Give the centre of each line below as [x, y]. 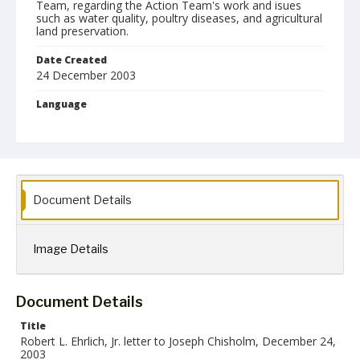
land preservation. [82, 31]
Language [61, 104]
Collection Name [79, 151]
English [60, 121]
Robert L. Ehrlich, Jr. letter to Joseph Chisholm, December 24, [178, 341]
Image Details [71, 249]
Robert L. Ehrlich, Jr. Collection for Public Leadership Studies [179, 168]
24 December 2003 [86, 75]
